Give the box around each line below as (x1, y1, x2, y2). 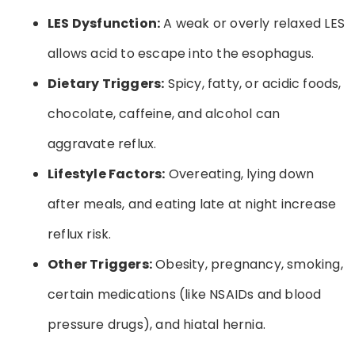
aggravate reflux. (48, 134, 157, 153)
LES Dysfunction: (48, 13, 161, 32)
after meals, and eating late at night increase (48, 194, 337, 213)
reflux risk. (48, 224, 112, 243)
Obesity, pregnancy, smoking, (152, 254, 343, 273)
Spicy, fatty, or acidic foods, (164, 74, 342, 93)
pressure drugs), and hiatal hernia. (48, 315, 265, 334)
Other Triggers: (48, 254, 152, 273)
